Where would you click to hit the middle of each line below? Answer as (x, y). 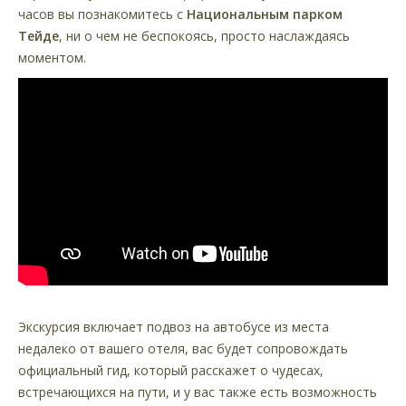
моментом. (52, 57)
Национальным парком (265, 14)
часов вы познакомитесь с (102, 14)
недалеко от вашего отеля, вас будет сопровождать (183, 349)
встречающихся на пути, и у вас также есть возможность (198, 392)
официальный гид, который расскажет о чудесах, (171, 371)
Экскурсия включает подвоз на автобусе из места (174, 327)
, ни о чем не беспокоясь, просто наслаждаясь (204, 35)
